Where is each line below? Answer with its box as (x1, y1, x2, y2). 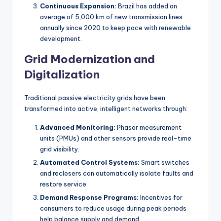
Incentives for (139, 193, 183, 202)
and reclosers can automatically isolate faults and (40, 169, 193, 178)
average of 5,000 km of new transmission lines (40, 13, 183, 21)
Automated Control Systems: (40, 158, 140, 167)
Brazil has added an (116, 2, 177, 10)
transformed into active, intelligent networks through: (24, 105, 187, 113)
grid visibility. (40, 145, 79, 153)
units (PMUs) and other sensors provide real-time (40, 134, 191, 143)
